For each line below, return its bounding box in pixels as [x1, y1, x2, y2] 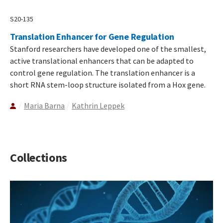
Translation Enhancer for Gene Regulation [10, 31, 174, 43]
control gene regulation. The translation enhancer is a [10, 68, 195, 78]
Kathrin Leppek [72, 101, 124, 111]
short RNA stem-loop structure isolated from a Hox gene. [10, 80, 206, 90]
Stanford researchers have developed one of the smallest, [10, 44, 206, 54]
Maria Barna [24, 101, 65, 111]
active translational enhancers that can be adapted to [10, 56, 194, 66]
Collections [10, 150, 67, 166]
